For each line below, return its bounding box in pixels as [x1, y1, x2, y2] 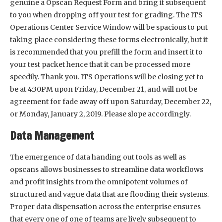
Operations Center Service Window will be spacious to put [10, 22, 208, 32]
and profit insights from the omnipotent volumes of [10, 177, 188, 186]
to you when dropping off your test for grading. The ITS [10, 10, 203, 19]
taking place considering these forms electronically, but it [10, 35, 208, 44]
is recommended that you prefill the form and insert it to [10, 47, 203, 56]
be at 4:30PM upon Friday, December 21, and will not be [10, 84, 197, 94]
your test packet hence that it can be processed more [10, 59, 190, 69]
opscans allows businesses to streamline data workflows [10, 165, 203, 174]
